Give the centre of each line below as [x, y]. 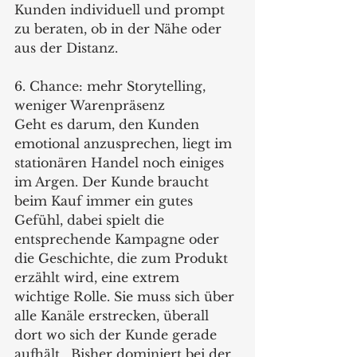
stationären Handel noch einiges [121, 162]
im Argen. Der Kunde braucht [114, 181]
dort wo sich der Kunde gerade [118, 334]
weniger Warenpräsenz [90, 105]
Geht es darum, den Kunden [109, 124]
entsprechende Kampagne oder [119, 239]
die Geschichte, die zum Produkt [123, 258]
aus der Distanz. [66, 47]
